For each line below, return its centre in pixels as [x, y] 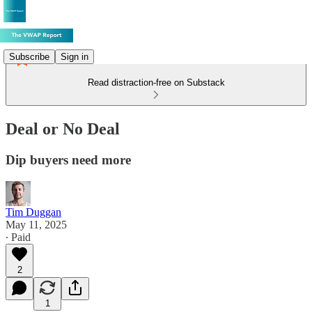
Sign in [75, 56]
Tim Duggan [33, 212]
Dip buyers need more [68, 159]
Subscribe [29, 56]
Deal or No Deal [63, 128]
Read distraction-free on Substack [156, 83]
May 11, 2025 [36, 224]
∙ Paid [18, 237]
